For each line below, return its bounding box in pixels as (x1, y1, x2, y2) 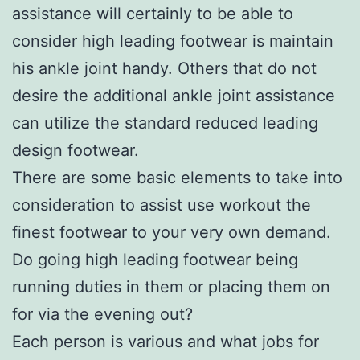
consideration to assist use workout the (12, 194, 311, 215)
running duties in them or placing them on (12, 276, 330, 297)
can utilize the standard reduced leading (12, 112, 318, 133)
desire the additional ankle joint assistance (12, 85, 335, 105)
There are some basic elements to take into (12, 167, 342, 187)
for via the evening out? (12, 304, 193, 324)
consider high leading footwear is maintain (12, 31, 333, 51)
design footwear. (12, 140, 139, 160)
